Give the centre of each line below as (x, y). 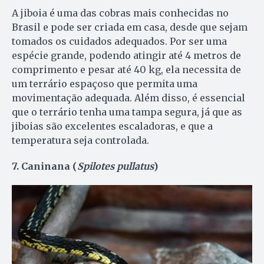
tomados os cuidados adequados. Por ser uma (119, 41)
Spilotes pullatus (115, 166)
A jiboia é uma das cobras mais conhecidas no (120, 13)
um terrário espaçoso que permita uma (105, 83)
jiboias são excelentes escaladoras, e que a (112, 126)
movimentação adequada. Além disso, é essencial (128, 98)
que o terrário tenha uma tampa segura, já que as (127, 112)
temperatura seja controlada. (80, 140)
